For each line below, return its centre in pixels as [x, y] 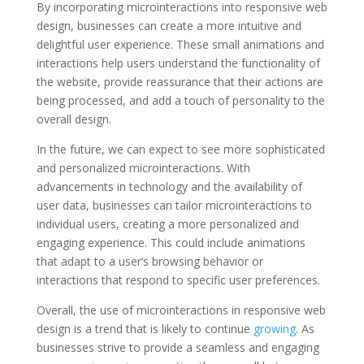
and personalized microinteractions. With [143, 167]
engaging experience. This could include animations [171, 242]
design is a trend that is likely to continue [145, 328]
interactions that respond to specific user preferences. [178, 279]
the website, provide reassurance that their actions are [180, 81]
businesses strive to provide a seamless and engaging [178, 347]
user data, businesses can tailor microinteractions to [174, 205]
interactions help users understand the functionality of [178, 63]
